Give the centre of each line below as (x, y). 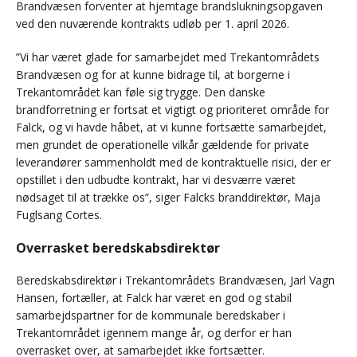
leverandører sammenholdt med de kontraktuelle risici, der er (173, 163)
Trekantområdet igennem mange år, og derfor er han (154, 333)
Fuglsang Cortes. (59, 215)
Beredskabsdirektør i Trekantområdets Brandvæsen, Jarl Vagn (175, 280)
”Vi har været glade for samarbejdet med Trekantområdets (168, 57)
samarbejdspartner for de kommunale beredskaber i (151, 316)
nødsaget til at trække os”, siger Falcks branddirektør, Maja (168, 198)
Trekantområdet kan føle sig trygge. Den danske (141, 92)
